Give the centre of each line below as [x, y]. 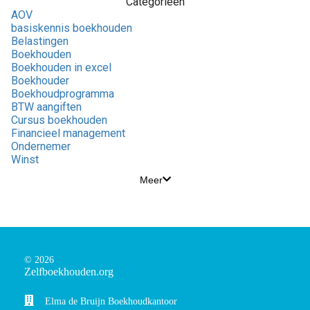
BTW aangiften [46, 107]
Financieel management [68, 133]
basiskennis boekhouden [72, 28]
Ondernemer [41, 146]
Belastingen [40, 41]
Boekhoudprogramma [63, 93]
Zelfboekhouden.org [70, 271]
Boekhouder [40, 80]
